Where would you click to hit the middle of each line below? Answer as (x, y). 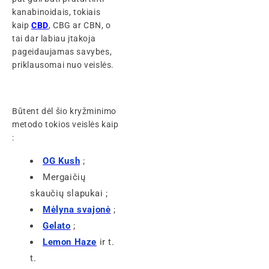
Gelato (57, 225)
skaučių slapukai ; (69, 193)
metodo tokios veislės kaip (65, 124)
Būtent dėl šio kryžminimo (64, 111)
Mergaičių (64, 177)
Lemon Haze (70, 242)
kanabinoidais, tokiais (56, 12)
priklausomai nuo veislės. (63, 65)
